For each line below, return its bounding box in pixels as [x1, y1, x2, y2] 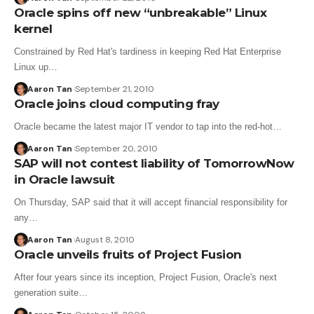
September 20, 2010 [74, 143, 158, 154]
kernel [14, 22, 52, 36]
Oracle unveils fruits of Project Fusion [14, 247, 242, 261]
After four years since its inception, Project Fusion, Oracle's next [14, 272, 277, 282]
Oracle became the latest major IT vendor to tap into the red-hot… [14, 121, 282, 132]
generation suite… [14, 287, 88, 298]
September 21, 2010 [74, 83, 154, 95]
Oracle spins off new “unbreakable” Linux [14, 6, 266, 20]
